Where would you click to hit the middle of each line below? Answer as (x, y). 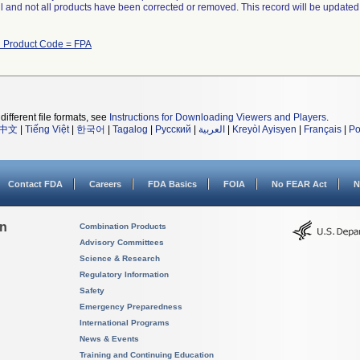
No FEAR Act (299, 184)
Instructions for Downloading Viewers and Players (218, 117)
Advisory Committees (122, 242)
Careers (105, 184)
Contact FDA (35, 184)
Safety (92, 290)
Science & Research (120, 258)
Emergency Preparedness (131, 307)
